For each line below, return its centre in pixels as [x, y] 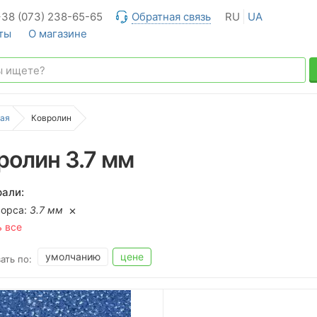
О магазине [58, 34]
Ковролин [51, 118]
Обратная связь [171, 17]
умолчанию [73, 257]
